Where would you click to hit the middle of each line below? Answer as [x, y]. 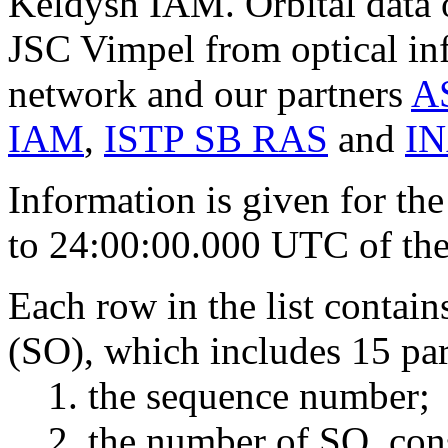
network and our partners [209, 93]
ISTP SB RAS [216, 138]
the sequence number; [259, 395]
